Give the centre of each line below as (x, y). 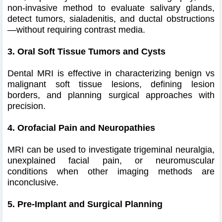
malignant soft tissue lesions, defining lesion (111, 84)
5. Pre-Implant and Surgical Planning (85, 204)
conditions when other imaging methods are (111, 171)
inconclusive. (33, 182)
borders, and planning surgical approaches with (111, 95)
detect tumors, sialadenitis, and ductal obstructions (111, 19)
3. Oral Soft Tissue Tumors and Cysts (86, 51)
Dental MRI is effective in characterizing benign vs (111, 73)
